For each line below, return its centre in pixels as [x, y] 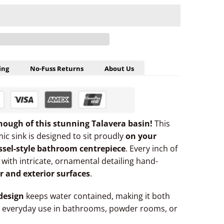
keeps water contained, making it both [97, 196]
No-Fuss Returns [57, 69]
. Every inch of [151, 149]
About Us [119, 69]
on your [141, 136]
